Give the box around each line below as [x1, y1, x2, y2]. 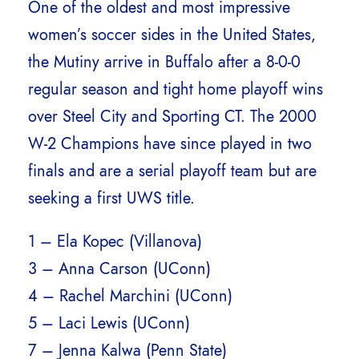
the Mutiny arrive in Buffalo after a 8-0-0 [28, 50, 301, 74]
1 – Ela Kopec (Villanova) [28, 230, 202, 253]
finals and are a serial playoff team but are [28, 159, 317, 183]
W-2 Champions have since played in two [28, 132, 312, 155]
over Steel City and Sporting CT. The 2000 [28, 105, 317, 128]
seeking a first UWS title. [28, 187, 195, 210]
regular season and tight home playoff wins [28, 78, 323, 101]
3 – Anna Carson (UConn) [28, 257, 211, 280]
